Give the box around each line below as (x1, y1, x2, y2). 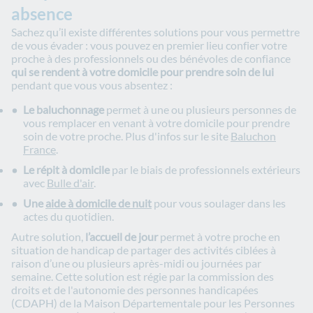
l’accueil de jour (85, 230, 158, 243)
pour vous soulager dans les (152, 196, 286, 210)
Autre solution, (11, 230, 85, 243)
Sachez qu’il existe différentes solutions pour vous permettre (11, 25, 300, 38)
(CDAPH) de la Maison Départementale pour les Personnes (11, 296, 295, 310)
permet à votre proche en (158, 230, 280, 243)
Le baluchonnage (23, 103, 104, 116)
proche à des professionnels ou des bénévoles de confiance (11, 52, 291, 65)
